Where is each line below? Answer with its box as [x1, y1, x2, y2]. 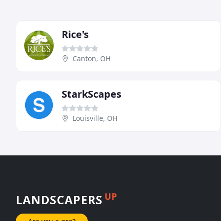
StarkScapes [62, 87, 121, 101]
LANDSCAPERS [16, 191, 103, 208]
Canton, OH [73, 53, 110, 63]
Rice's [62, 27, 89, 41]
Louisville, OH [73, 113, 117, 123]
